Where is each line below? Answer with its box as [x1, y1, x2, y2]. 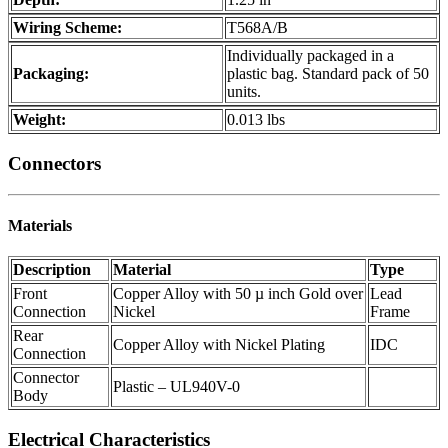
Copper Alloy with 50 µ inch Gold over [113, 285, 363, 303]
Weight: [13, 111, 66, 129]
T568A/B [227, 19, 288, 37]
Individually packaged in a [227, 47, 394, 65]
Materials [8, 217, 72, 235]
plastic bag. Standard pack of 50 [227, 65, 429, 83]
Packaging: [13, 65, 89, 83]
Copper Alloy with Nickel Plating [113, 336, 325, 354]
